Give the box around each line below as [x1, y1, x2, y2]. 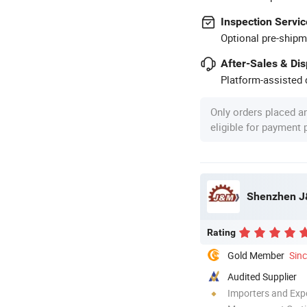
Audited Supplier [228, 269, 297, 283]
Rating [207, 226, 236, 238]
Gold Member [228, 248, 284, 262]
